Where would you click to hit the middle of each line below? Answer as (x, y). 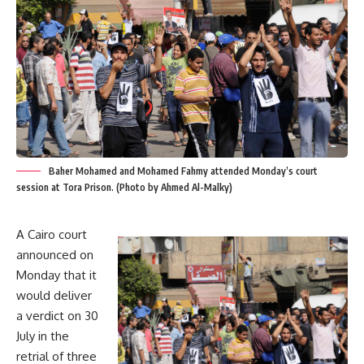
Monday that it (56, 275)
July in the (43, 336)
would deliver (54, 295)
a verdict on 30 (57, 315)
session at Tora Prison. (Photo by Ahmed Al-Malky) (124, 187)
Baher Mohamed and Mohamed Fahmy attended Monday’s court (183, 171)
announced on (55, 254)
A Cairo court (52, 234)
